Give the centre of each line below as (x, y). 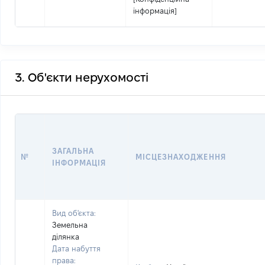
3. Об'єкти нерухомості (82, 77)
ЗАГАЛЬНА (73, 151)
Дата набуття (76, 248)
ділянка (66, 237)
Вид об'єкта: (74, 213)
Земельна (70, 225)
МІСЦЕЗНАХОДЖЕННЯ (181, 157)
